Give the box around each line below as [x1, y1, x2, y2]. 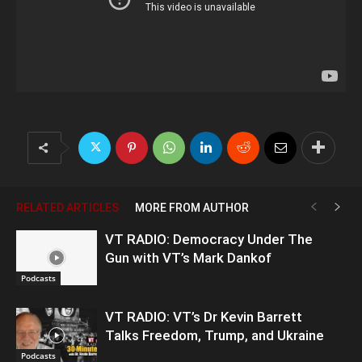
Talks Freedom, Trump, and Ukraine [105, 326, 324, 343]
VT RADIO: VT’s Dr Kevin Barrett [105, 308, 302, 325]
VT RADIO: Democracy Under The [105, 230, 313, 247]
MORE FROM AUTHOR [135, 200, 249, 214]
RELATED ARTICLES [16, 200, 119, 214]
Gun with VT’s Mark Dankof [105, 249, 271, 266]
